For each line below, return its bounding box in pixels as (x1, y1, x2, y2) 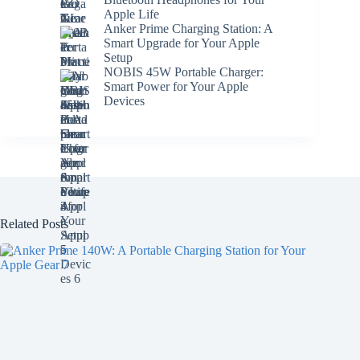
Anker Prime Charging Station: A (104, 21, 272, 35)
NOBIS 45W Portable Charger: (104, 64, 264, 79)
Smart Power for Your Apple (104, 79, 248, 93)
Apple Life (104, 6, 159, 21)
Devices (104, 93, 145, 108)
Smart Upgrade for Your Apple (104, 35, 260, 50)
